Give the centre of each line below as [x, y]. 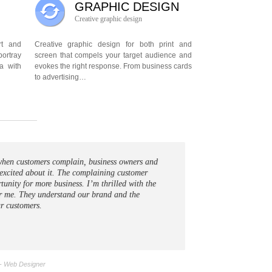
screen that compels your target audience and [113, 55]
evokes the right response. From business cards [113, 66]
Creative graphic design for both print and [113, 44]
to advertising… [60, 77]
